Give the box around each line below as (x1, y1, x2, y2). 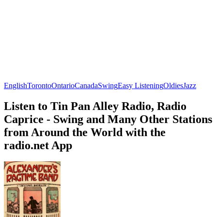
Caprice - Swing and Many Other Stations (4, 112, 212, 125)
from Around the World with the (4, 125, 166, 139)
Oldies (163, 81, 183, 90)
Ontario (51, 81, 75, 90)
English (4, 81, 27, 90)
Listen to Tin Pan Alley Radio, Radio (4, 99, 186, 112)
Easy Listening (118, 81, 163, 90)
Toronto (27, 81, 51, 90)
